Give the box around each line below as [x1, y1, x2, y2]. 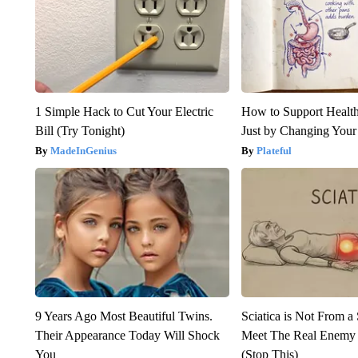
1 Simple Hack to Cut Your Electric [34, 105, 213, 119]
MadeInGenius [50, 145, 117, 157]
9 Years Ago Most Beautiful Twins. [34, 309, 213, 324]
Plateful [257, 145, 292, 157]
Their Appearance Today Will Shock [34, 328, 220, 343]
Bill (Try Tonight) [34, 124, 125, 138]
